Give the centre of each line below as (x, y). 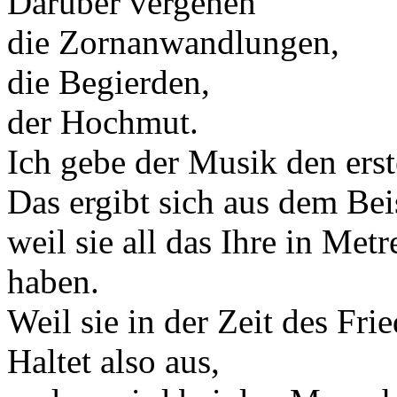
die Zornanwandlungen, (173, 42)
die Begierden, (109, 82)
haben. (53, 281)
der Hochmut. (103, 122)
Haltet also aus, (113, 361)
